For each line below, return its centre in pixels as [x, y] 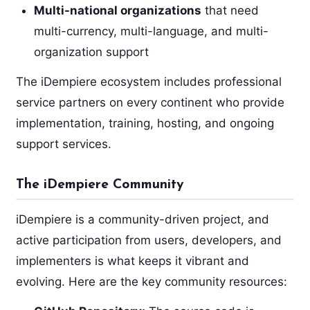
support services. [63, 144]
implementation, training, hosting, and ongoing [145, 123]
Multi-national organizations [117, 10]
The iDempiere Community [99, 185]
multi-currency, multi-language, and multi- [151, 31]
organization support [91, 52]
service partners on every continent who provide [150, 102]
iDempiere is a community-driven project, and [142, 219]
